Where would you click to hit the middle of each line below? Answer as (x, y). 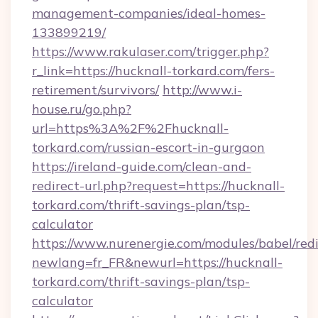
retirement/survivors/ (95, 90)
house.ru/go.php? (82, 109)
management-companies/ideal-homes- (149, 13)
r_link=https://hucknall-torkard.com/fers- (153, 71)
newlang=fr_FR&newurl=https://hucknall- (157, 262)
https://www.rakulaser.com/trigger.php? (150, 51)
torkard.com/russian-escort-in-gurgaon (148, 147)
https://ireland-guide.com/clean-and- (142, 166)
